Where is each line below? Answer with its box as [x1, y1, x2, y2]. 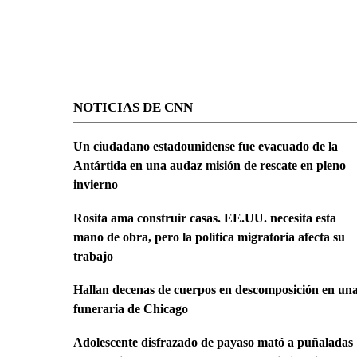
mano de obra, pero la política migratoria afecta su [73, 229, 345, 244]
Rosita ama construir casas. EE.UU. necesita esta [73, 210, 336, 225]
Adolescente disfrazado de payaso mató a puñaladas [73, 335, 353, 349]
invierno [73, 177, 118, 191]
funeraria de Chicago [73, 301, 188, 316]
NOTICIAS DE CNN [73, 100, 193, 116]
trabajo [73, 249, 113, 263]
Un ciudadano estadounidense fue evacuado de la [73, 139, 338, 153]
